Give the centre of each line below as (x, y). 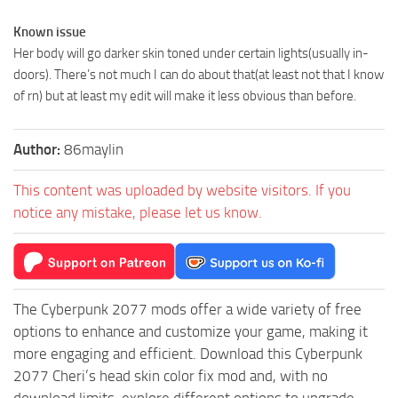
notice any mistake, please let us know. (138, 212)
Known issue (50, 32)
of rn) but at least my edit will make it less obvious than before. (185, 96)
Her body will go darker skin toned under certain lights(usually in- (191, 53)
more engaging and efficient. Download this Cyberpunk (188, 353)
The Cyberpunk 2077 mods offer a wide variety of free (187, 309)
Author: (39, 149)
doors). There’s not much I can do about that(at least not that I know (199, 74)
